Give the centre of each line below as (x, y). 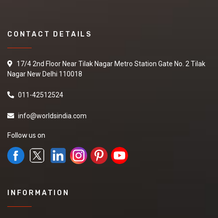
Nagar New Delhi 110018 (45, 74)
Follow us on (26, 136)
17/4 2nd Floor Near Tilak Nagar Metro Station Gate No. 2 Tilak (110, 64)
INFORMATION (38, 193)
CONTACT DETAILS (50, 35)
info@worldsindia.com (52, 116)
